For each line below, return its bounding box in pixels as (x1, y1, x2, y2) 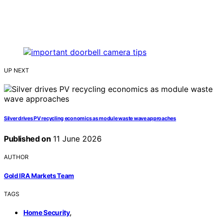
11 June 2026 (51, 134, 102, 144)
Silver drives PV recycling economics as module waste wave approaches (4, 115, 176, 122)
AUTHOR (4, 153, 29, 161)
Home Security (23, 208, 70, 217)
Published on (4, 134, 51, 144)
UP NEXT (4, 67, 29, 74)
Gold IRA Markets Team (4, 171, 74, 180)
